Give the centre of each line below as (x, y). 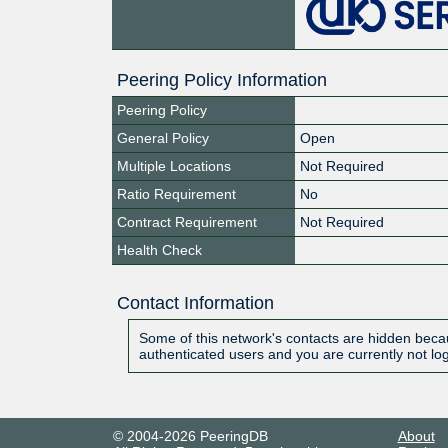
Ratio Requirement (176, 193)
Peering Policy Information (222, 79)
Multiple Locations (174, 165)
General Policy (163, 137)
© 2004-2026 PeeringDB (190, 435)
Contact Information (195, 302)
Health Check (159, 249)
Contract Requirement (187, 221)
